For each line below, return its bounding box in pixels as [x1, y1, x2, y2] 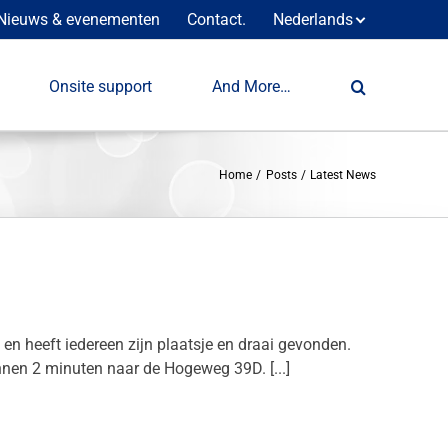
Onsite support [49, 76, 152, 96]
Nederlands [273, 9, 353, 29]
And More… [212, 76, 291, 96]
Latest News [310, 167, 376, 182]
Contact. [187, 9, 246, 29]
